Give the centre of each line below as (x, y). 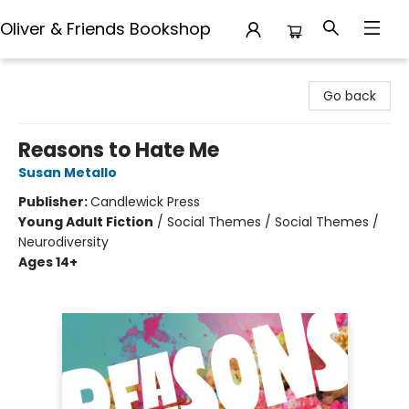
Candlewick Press (145, 202)
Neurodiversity (63, 242)
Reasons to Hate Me (119, 150)
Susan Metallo (68, 173)
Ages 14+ (48, 262)
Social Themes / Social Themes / (273, 222)
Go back (350, 96)
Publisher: (54, 202)
